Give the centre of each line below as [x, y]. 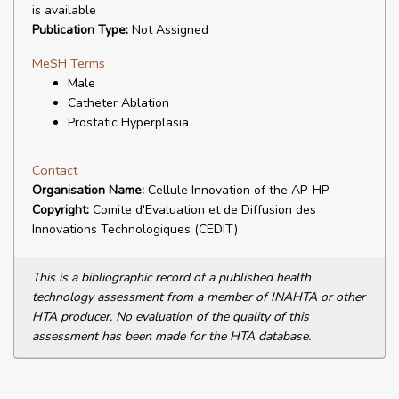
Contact [55, 170]
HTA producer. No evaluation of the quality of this [171, 317]
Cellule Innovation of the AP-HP [236, 190]
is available [64, 10]
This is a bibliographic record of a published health [171, 277]
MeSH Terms [69, 63]
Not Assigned [168, 30]
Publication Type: [80, 30]
